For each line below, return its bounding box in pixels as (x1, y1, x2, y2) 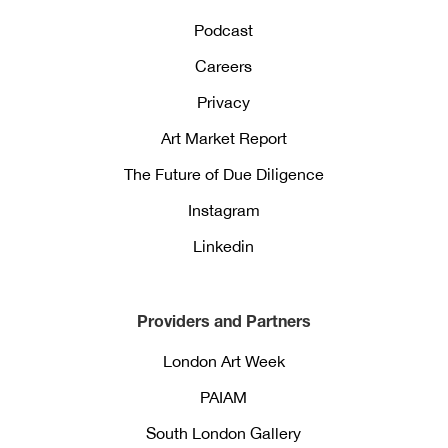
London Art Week (162, 352, 285, 371)
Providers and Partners (136, 311, 311, 331)
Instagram (187, 201, 260, 220)
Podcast (194, 21, 254, 40)
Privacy (197, 93, 251, 112)
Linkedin (193, 237, 255, 256)
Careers (195, 57, 253, 76)
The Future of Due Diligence (123, 165, 324, 184)
